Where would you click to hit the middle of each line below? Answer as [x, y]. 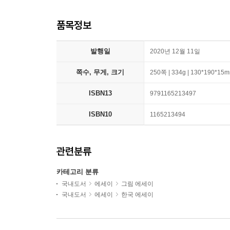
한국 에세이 [137, 195]
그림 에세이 [137, 184]
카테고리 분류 [78, 172]
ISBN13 [100, 93]
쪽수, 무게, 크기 [100, 72]
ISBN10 [100, 114]
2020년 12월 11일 [175, 51]
